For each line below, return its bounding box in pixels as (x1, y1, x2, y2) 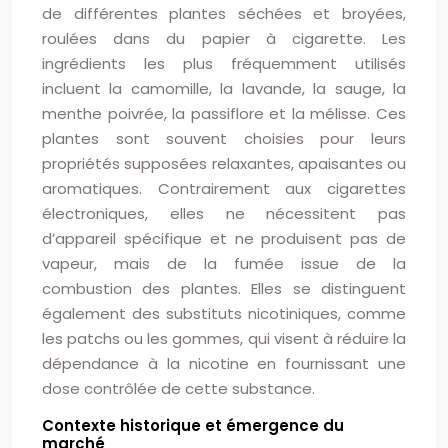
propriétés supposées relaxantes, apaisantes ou (42, 153, 406, 174)
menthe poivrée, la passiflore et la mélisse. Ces (42, 103, 406, 124)
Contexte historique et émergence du (42, 415, 344, 436)
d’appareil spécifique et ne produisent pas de (42, 228, 406, 249)
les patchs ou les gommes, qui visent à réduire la (42, 328, 406, 349)
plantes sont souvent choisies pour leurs (42, 128, 406, 149)
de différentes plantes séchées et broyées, (42, 3, 406, 24)
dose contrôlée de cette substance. (42, 378, 315, 399)
